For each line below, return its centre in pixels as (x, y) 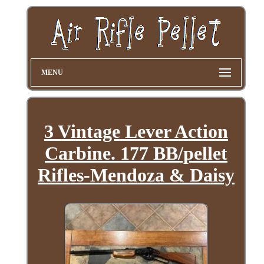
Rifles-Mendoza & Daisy (136, 175)
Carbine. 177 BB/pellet (136, 154)
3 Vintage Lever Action (136, 132)
